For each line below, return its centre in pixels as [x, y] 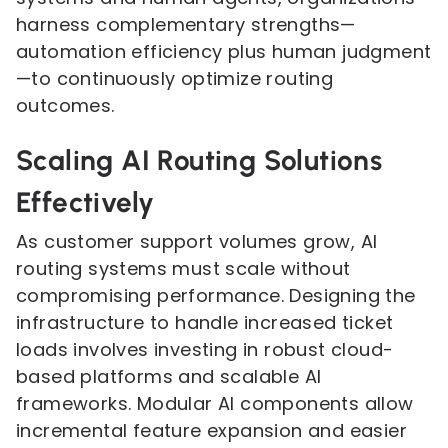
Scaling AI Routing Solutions [199, 160]
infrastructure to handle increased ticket [205, 322]
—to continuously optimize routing [175, 78]
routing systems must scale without [183, 268]
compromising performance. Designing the [216, 295]
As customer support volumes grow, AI [197, 241]
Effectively [85, 202]
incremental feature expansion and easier [211, 430]
